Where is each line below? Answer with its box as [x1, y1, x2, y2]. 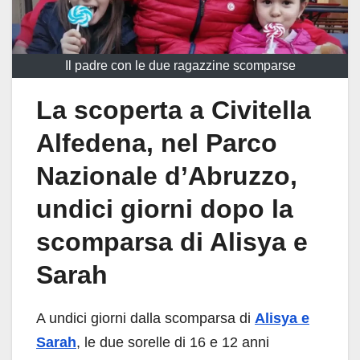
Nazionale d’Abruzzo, [36, 162, 297, 191]
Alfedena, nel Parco [36, 129, 277, 158]
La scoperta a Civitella [36, 96, 311, 125]
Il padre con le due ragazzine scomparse [64, 59, 296, 73]
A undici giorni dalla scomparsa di [36, 310, 255, 327]
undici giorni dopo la [36, 194, 293, 224]
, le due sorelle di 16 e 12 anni [76, 334, 269, 351]
